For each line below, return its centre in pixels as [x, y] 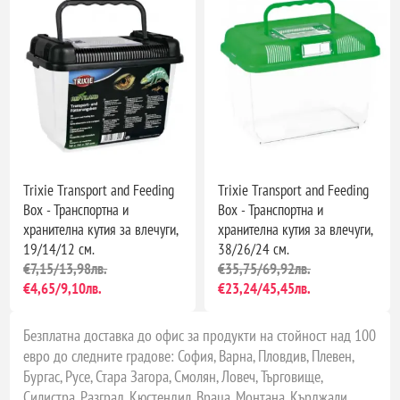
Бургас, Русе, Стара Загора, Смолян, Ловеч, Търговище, [174, 376]
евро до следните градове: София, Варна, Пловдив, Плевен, [189, 355]
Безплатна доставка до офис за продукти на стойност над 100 [200, 335]
